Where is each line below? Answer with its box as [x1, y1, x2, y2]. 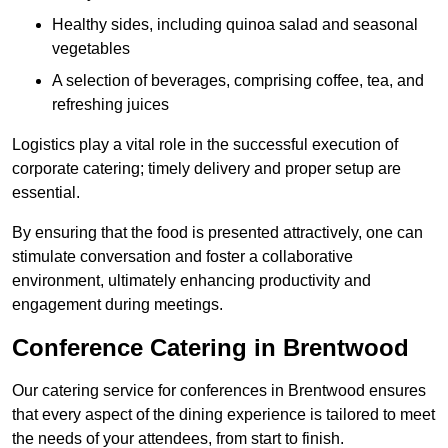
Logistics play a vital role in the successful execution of [12, 136, 398, 154]
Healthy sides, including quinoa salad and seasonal [52, 16, 418, 34]
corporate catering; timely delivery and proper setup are [12, 160, 401, 178]
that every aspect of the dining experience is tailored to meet [12, 406, 435, 424]
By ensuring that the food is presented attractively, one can [12, 224, 423, 242]
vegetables [52, 40, 130, 58]
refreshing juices [52, 96, 169, 114]
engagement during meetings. [12, 296, 223, 314]
